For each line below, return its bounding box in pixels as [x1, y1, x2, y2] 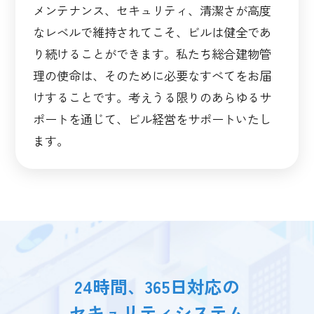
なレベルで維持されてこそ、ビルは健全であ [33, 22, 272, 41]
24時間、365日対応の [74, 273, 240, 299]
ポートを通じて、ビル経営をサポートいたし [33, 109, 272, 128]
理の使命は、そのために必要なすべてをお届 [33, 66, 272, 84]
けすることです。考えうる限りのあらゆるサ [33, 88, 272, 106]
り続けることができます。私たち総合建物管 [33, 44, 272, 62]
